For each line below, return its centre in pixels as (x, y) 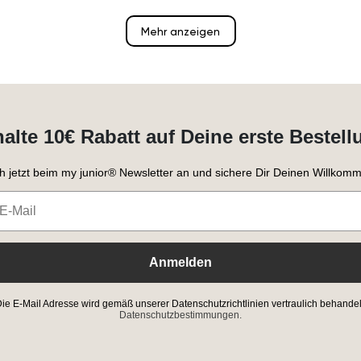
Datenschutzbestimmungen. (180, 315)
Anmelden (180, 262)
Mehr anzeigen (180, 31)
